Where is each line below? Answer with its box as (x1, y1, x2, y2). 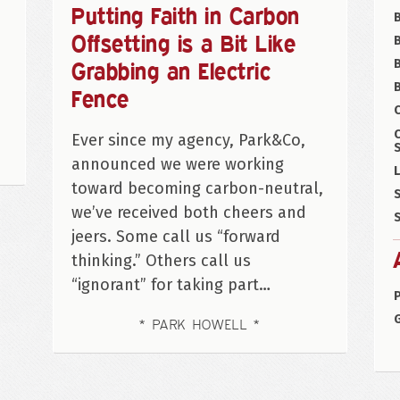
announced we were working (71, 154, 284, 174)
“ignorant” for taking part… (71, 274, 271, 295)
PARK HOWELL (152, 314, 254, 333)
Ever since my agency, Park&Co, (71, 129, 305, 150)
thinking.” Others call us (71, 250, 251, 271)
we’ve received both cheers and (71, 202, 306, 222)
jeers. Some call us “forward (71, 226, 280, 246)
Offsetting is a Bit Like (71, 29, 296, 56)
